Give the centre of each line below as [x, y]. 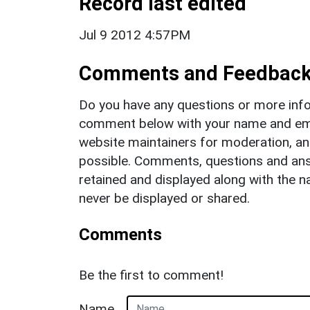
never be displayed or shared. [164, 198]
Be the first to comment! [151, 275]
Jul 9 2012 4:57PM [135, 35]
